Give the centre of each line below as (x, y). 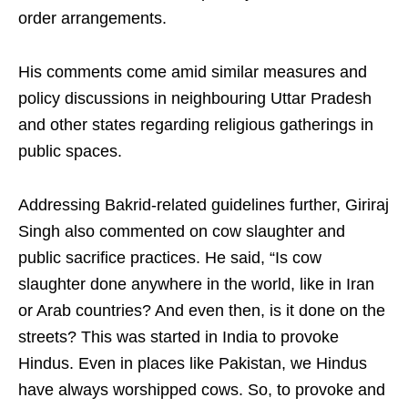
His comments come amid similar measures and (193, 72)
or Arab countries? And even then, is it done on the (202, 311)
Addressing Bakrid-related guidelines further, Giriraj (204, 205)
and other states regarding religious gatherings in (196, 125)
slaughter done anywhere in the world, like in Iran (196, 285)
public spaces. (70, 152)
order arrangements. (92, 19)
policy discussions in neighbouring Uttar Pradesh (195, 99)
